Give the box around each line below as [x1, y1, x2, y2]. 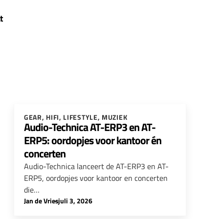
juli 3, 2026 [58, 195, 92, 206]
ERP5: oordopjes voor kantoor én [23, 131, 161, 149]
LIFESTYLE [63, 111, 98, 122]
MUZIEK [102, 111, 128, 122]
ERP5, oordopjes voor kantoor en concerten [23, 172, 168, 184]
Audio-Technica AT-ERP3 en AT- [23, 118, 155, 135]
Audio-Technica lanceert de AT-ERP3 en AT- [23, 160, 169, 172]
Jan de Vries [23, 195, 59, 206]
